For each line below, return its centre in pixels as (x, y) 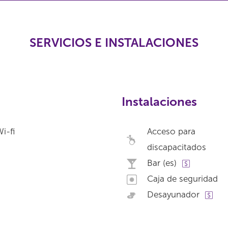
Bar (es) (162, 163)
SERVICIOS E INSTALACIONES (114, 42)
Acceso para (171, 131)
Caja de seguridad (182, 179)
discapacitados (177, 147)
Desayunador (173, 194)
